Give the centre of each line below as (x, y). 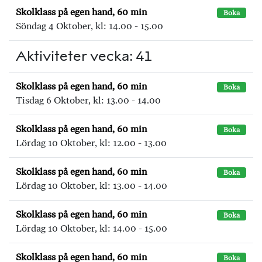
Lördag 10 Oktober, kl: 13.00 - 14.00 (92, 186)
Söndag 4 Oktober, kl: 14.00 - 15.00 (89, 26)
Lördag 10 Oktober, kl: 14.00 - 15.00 (92, 228)
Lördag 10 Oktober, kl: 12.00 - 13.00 (91, 143)
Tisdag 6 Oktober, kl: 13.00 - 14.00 (88, 100)
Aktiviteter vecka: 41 (84, 56)
